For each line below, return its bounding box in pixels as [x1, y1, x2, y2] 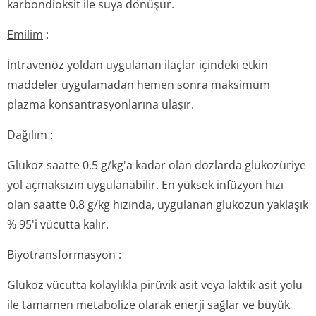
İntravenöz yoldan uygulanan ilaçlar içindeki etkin [7, 57, 268, 73]
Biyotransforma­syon [7, 247, 116, 262]
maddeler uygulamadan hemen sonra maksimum [7, 77, 270, 92]
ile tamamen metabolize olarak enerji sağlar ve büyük [7, 297, 290, 312]
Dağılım [7, 127, 47, 142]
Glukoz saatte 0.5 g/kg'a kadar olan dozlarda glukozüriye [7, 157, 306, 173]
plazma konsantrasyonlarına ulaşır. [7, 97, 194, 112]
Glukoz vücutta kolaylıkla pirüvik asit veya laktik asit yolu [7, 277, 303, 293]
